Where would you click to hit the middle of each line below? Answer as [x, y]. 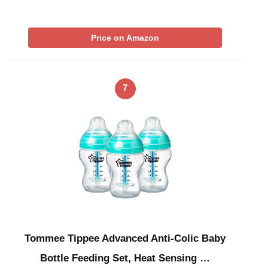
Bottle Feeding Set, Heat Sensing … [125, 258]
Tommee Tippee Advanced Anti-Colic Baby [125, 238]
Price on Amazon [125, 38]
